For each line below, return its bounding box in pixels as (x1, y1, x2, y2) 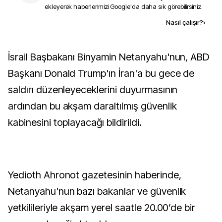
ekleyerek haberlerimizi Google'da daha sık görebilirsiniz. (45, 2, 203, 10)
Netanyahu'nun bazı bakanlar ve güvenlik (8, 185, 186, 197)
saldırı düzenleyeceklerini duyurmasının (8, 84, 178, 96)
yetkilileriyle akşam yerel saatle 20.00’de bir (8, 202, 196, 214)
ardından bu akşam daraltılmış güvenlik (8, 100, 177, 112)
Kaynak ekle (71, 18, 112, 26)
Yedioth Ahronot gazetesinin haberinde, (8, 169, 181, 181)
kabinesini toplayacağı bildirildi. (8, 116, 142, 128)
